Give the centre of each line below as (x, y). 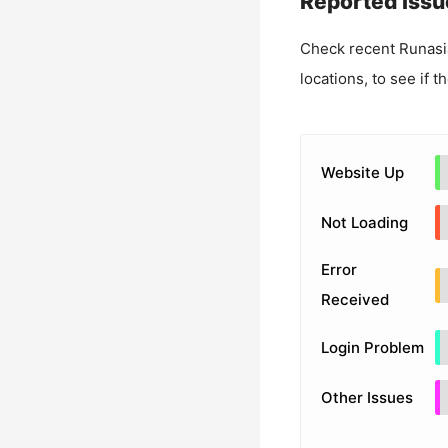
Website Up (362, 172)
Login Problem (372, 347)
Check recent (349, 48)
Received (354, 299)
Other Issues (366, 397)
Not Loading (364, 222)
